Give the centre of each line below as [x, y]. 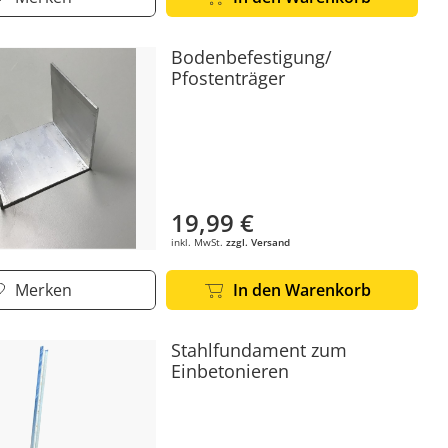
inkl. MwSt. [199, 242]
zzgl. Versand [258, 242]
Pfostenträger [228, 77]
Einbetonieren [230, 371]
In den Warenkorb [302, 290]
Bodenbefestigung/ [252, 56]
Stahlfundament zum [259, 350]
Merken [43, 290]
